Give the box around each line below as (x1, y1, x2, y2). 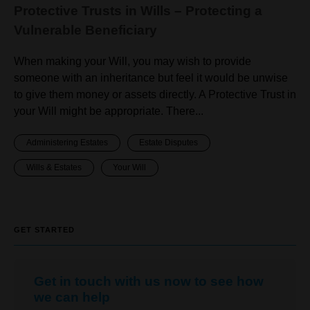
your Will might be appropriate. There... (14, 104, 203, 117)
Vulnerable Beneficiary (14, 23, 157, 38)
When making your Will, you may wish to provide (14, 55, 251, 67)
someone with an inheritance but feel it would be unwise (14, 71, 288, 84)
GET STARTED (14, 225, 75, 234)
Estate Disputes (139, 137, 199, 147)
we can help (33, 289, 110, 304)
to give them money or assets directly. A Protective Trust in (14, 88, 296, 100)
